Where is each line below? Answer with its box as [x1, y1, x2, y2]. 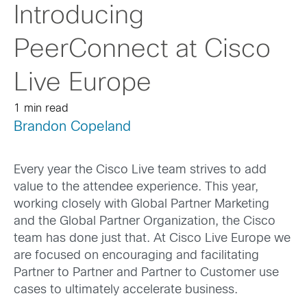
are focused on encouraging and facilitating [14, 250, 259, 262]
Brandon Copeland [14, 121, 131, 134]
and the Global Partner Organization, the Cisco [14, 216, 275, 228]
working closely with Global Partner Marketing [14, 199, 269, 211]
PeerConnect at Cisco [14, 38, 271, 62]
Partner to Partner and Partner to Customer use [14, 267, 279, 280]
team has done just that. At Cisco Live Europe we [14, 233, 291, 245]
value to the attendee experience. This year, [14, 182, 258, 194]
